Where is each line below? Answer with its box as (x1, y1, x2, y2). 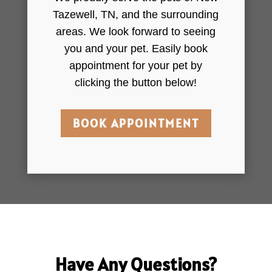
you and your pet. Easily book (64, 42, 208, 55)
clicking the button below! (75, 76, 197, 89)
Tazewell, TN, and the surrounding (53, 8, 219, 21)
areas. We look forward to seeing (56, 25, 216, 38)
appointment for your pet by (69, 59, 203, 72)
